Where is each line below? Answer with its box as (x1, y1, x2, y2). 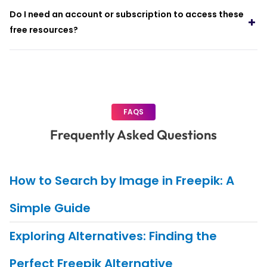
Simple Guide (9, 200, 91, 217)
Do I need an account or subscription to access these (9, 8, 244, 21)
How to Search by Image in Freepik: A (9, 172, 234, 190)
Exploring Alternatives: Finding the (9, 228, 217, 245)
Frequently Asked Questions (50, 126, 217, 144)
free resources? (9, 24, 78, 36)
